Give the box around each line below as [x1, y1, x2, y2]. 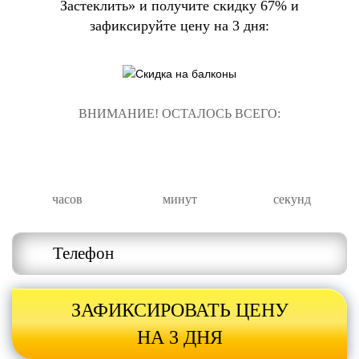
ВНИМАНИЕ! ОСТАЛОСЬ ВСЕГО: [79, 106, 280, 120]
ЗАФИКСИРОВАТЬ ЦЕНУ [71, 299, 288, 321]
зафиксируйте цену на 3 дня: [90, 18, 269, 34]
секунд [272, 192, 311, 206]
